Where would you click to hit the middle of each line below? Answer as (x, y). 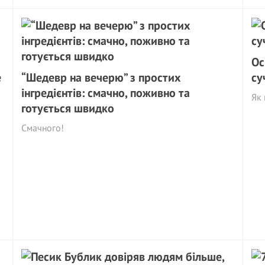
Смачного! (43, 128)
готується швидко (68, 108)
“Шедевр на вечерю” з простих (101, 77)
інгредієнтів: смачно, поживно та (106, 93)
